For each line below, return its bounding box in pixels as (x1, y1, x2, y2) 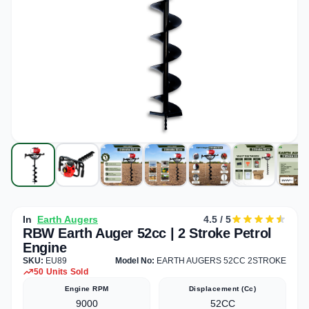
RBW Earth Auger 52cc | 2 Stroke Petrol (23, 225, 272, 241)
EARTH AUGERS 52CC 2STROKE (157, 255, 286, 266)
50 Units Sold (34, 266, 88, 277)
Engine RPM (64, 284, 109, 292)
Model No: (115, 255, 157, 266)
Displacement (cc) (188, 284, 257, 292)
